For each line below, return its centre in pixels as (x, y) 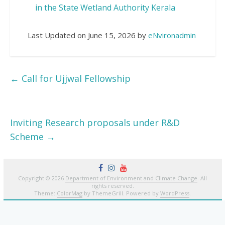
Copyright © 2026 (42, 178)
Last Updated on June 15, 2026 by (88, 35)
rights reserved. (113, 186)
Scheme (28, 137)
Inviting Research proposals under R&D (95, 123)
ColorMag (70, 193)
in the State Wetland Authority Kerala (105, 8)
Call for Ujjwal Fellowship (75, 79)
